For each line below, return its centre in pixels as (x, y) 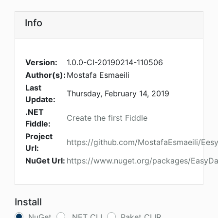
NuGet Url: (45, 161)
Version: (41, 63)
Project (39, 136)
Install (28, 202)
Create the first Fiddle (107, 118)
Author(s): (45, 75)
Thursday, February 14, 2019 (118, 94)
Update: (40, 100)
